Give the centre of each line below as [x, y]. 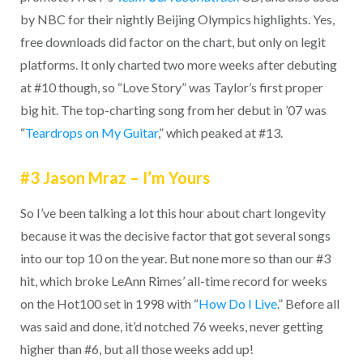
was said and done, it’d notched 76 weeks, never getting [171, 326]
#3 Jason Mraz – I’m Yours [115, 177]
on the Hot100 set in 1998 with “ [109, 303]
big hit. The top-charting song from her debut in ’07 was [173, 110]
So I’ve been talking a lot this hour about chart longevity [173, 212]
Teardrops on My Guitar [91, 133]
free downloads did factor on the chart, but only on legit [173, 42]
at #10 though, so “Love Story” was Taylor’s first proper [171, 88]
